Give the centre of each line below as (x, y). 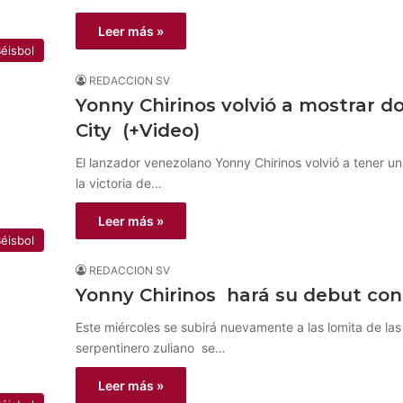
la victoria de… (119, 183)
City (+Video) (138, 130)
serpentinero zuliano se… (151, 348)
